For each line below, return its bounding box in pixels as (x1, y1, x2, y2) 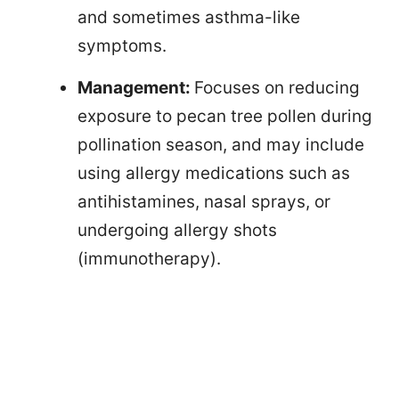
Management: (77, 77, 194, 98)
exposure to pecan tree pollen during (77, 105, 372, 126)
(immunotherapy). (77, 248, 221, 269)
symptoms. (77, 35, 167, 56)
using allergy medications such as (77, 162, 350, 183)
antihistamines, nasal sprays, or (77, 191, 330, 212)
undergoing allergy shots (77, 219, 277, 240)
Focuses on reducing (194, 77, 360, 98)
